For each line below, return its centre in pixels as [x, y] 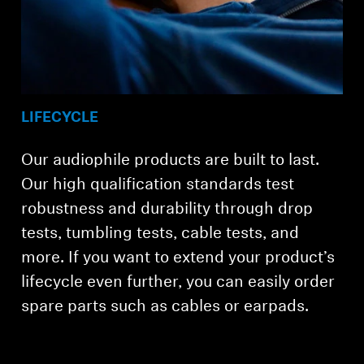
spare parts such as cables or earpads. [165, 308]
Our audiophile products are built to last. [171, 161]
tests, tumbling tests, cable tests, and [160, 234]
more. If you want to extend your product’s [178, 259]
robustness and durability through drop [167, 210]
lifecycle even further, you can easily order [178, 283]
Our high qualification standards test [158, 186]
